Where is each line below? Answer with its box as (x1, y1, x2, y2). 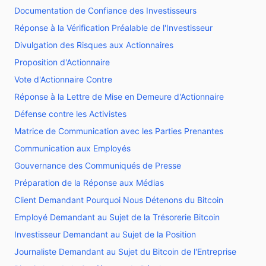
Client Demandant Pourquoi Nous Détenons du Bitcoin (14, 195, 223, 205)
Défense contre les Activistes (14, 109, 126, 119)
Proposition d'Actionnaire (14, 57, 110, 67)
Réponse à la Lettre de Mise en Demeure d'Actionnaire (14, 91, 224, 102)
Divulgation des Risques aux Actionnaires (14, 40, 173, 50)
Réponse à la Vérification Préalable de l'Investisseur (14, 23, 213, 33)
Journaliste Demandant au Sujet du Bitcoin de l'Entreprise (14, 246, 236, 256)
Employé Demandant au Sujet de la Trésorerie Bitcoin (14, 212, 220, 222)
